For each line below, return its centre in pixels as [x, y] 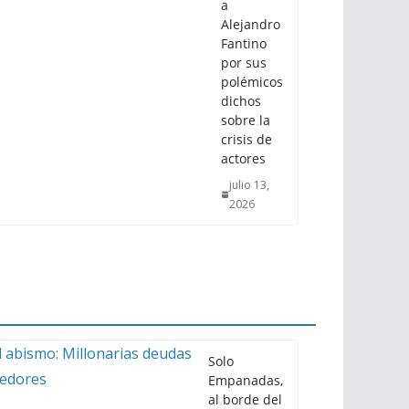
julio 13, [250, 184]
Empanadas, [246, 380]
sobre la [246, 120]
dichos [241, 100]
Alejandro [251, 24]
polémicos [252, 81]
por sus [244, 62]
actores [243, 158]
